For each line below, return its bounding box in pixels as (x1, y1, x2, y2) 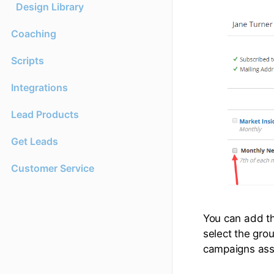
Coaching (11, 28, 56, 40)
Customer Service (11, 162, 94, 175)
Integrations (11, 81, 68, 94)
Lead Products (11, 108, 79, 121)
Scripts (11, 54, 44, 67)
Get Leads (11, 135, 58, 148)
